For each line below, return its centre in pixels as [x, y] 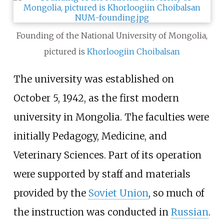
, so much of [176, 193]
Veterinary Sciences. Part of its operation [107, 155]
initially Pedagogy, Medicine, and [90, 136]
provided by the [51, 193]
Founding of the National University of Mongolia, [112, 36]
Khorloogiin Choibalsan [133, 52]
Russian [189, 212]
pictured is [65, 52]
